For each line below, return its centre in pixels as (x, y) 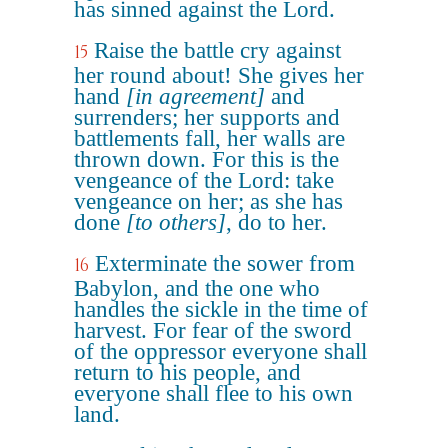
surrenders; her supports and (207, 117)
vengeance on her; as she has (208, 201)
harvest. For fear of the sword (213, 330)
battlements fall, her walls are (209, 138)
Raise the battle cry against (217, 50)
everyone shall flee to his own (213, 393)
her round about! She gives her (219, 75)
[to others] (176, 222)
